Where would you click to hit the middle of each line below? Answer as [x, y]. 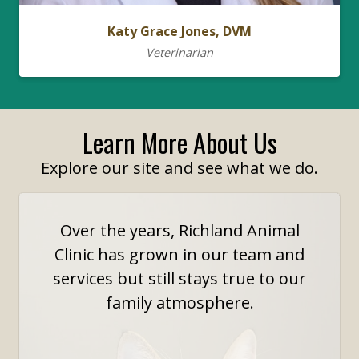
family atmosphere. [179, 303]
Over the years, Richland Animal [179, 231]
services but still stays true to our [179, 279]
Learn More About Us [179, 143]
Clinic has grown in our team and [179, 255]
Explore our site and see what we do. [179, 168]
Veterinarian [179, 53]
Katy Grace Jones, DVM [179, 31]
